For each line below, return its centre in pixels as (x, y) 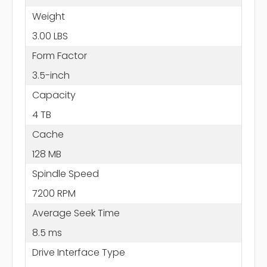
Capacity (54, 95)
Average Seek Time (76, 213)
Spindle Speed (65, 173)
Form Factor (59, 55)
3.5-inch (51, 75)
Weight (48, 16)
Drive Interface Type (78, 252)
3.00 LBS (50, 36)
